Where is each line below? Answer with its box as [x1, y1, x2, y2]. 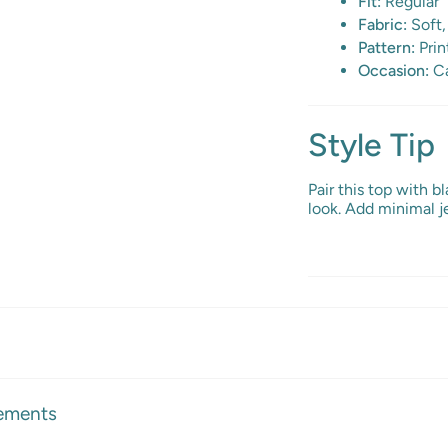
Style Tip [307, 126, 435, 164]
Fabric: [357, 15, 407, 34]
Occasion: [357, 61, 429, 80]
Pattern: [357, 38, 415, 57]
